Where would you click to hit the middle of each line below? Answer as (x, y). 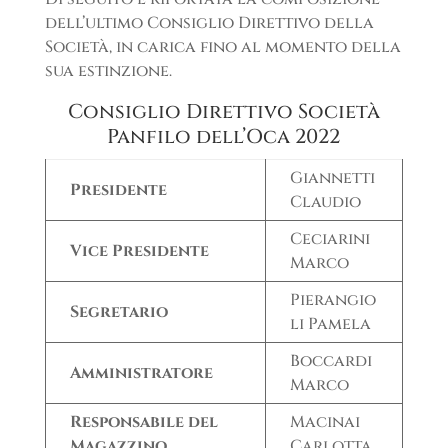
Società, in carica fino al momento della (222, 46)
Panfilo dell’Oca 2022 (224, 136)
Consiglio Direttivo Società (223, 111)
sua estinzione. (108, 70)
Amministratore (141, 372)
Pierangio (332, 299)
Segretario (118, 311)
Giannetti (332, 177)
